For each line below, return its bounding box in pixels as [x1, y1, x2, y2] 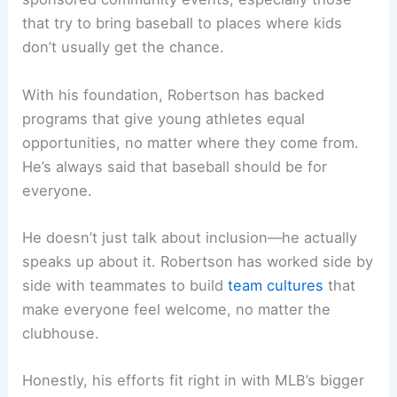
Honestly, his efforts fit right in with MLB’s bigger [22, 371, 365, 390]
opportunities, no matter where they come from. [22, 133, 360, 152]
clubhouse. [22, 323, 100, 342]
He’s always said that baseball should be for [22, 157, 328, 175]
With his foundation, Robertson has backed [22, 85, 325, 104]
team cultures [228, 276, 324, 294]
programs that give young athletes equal [22, 109, 306, 128]
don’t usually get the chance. [22, 38, 225, 57]
